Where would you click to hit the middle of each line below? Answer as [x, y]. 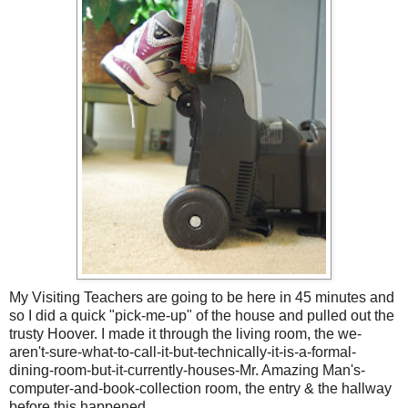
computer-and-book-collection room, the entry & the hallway [200, 389]
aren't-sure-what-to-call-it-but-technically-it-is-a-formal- [183, 352]
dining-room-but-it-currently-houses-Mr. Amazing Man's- [187, 371]
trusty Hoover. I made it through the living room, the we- [185, 334]
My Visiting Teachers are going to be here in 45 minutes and [202, 298]
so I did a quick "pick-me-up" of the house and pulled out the [202, 316]
